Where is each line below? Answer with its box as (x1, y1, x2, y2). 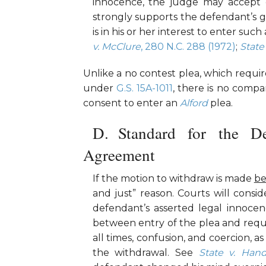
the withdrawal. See (92, 247, 199, 259)
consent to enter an (83, 97, 180, 109)
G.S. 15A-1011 (116, 83, 173, 94)
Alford (179, 97, 208, 109)
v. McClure (92, 41, 141, 53)
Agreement (83, 144, 155, 166)
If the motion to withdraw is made (92, 173, 254, 185)
